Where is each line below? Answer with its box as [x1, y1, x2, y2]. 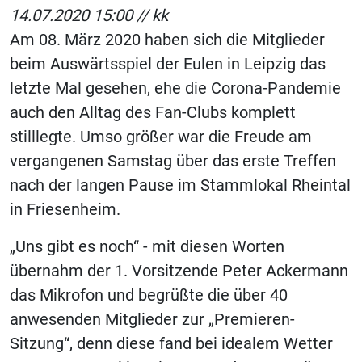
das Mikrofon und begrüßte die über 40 [10, 285, 288, 305]
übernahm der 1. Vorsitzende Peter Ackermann [10, 261, 348, 280]
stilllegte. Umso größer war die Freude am [10, 127, 312, 146]
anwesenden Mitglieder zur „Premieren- [10, 309, 295, 329]
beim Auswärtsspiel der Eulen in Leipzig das [10, 54, 326, 74]
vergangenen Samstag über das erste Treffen [10, 151, 336, 170]
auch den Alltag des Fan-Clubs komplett [10, 103, 296, 122]
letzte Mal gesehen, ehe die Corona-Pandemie [10, 78, 341, 98]
